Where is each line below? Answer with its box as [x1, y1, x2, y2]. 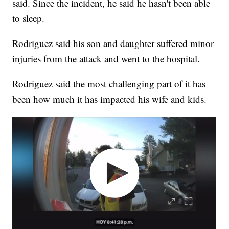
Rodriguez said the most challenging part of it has [12, 77, 206, 90]
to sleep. [12, 11, 45, 25]
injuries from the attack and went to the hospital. [12, 52, 200, 65]
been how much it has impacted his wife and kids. [12, 92, 207, 105]
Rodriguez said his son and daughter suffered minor [12, 36, 214, 50]
